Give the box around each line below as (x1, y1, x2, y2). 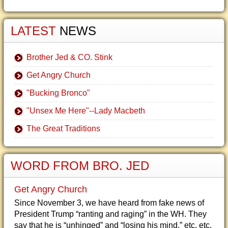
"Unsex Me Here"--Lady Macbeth (26, 106, 145, 115)
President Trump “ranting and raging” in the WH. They (14, 210, 207, 218)
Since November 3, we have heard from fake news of (14, 198, 204, 207)
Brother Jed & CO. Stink (26, 53, 112, 62)
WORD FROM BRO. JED (11, 159, 149, 173)
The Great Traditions (26, 124, 100, 133)
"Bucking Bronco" (26, 89, 90, 97)
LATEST (11, 24, 60, 38)
